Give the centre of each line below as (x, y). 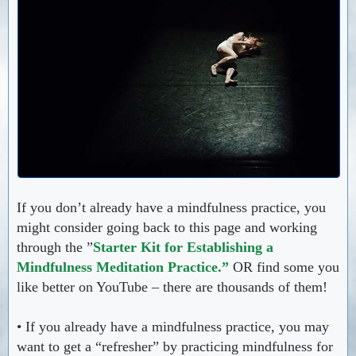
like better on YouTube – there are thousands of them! (172, 286)
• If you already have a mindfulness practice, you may (173, 326)
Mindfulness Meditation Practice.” (123, 267)
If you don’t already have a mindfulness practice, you (171, 207)
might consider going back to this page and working (167, 227)
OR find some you (286, 267)
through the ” (55, 247)
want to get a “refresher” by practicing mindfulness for (175, 346)
